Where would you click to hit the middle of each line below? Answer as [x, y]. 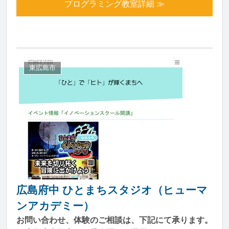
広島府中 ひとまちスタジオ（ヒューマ [112, 190]
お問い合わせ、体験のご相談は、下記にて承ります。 [114, 220]
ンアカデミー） [55, 206]
